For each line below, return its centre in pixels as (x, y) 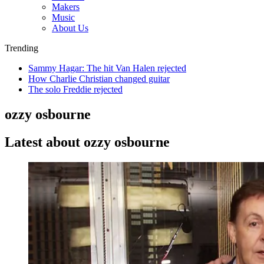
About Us (70, 28)
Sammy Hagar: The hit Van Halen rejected (107, 68)
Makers (66, 6)
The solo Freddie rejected (75, 89)
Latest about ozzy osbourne (87, 142)
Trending (22, 48)
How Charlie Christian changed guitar (99, 78)
